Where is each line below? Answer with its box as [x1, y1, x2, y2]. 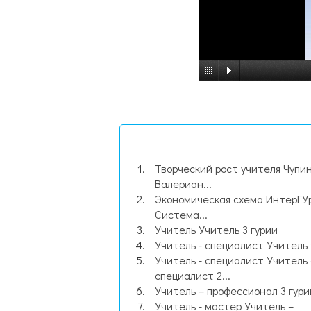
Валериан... [155, 176, 212, 191]
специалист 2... [155, 268, 230, 283]
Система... [155, 207, 208, 221]
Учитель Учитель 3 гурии [155, 222, 278, 237]
